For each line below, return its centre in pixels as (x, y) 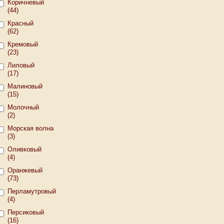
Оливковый (24, 149)
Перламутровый (32, 191)
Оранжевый (25, 170)
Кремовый (23, 44)
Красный (20, 23)
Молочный (23, 107)
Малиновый (25, 86)
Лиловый (21, 65)
